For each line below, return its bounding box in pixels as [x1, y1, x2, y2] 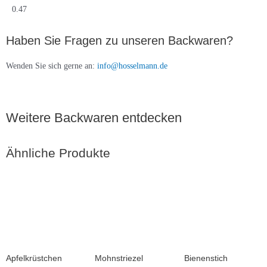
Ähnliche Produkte [6, 146, 110, 160]
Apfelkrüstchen [6, 253, 62, 263]
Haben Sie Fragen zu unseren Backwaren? [6, 33, 233, 47]
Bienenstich [184, 253, 228, 263]
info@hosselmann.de [97, 61, 167, 70]
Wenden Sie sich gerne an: [6, 61, 97, 70]
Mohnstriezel [95, 253, 144, 263]
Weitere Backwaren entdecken [6, 110, 182, 125]
